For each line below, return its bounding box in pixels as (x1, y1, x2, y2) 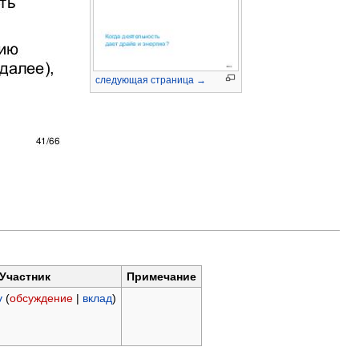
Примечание (127, 270, 196, 284)
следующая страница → (95, 74, 206, 86)
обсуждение (9, 292, 73, 305)
